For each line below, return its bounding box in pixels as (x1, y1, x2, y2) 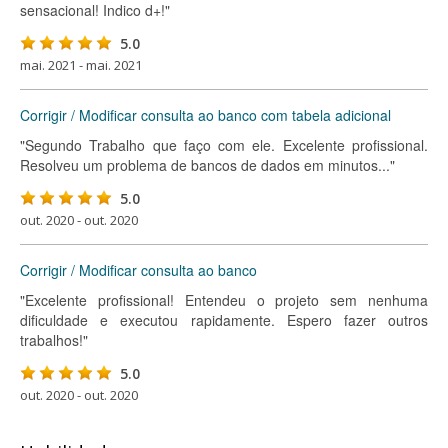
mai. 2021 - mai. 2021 (20, 56, 142, 74)
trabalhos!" (20, 330, 88, 350)
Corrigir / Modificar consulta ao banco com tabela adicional (20, 105, 391, 125)
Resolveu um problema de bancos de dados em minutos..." (20, 155, 395, 175)
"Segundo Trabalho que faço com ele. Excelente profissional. (20, 135, 428, 155)
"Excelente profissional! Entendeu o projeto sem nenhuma (20, 290, 428, 310)
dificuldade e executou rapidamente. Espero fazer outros (20, 310, 428, 330)
